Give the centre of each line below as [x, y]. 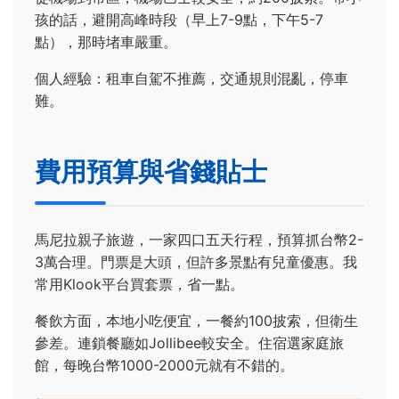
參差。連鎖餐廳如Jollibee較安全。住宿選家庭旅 [189, 342]
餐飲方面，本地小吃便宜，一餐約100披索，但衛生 [196, 320]
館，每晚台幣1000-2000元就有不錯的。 [164, 365]
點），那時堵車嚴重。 [106, 42]
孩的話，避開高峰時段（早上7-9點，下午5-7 [179, 20]
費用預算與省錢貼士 [151, 171]
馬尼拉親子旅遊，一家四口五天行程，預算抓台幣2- [199, 239]
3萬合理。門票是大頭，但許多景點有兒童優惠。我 [196, 261]
